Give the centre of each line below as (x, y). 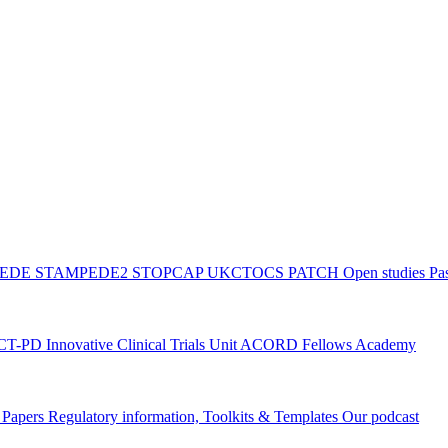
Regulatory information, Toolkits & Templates (195, 416)
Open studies (386, 272)
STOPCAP (169, 272)
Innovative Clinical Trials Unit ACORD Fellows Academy (231, 344)
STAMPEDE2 (83, 272)
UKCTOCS (247, 272)
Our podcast (380, 416)
